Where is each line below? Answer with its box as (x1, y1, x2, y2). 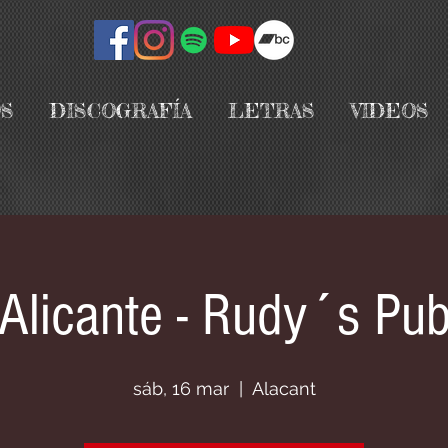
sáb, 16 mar (132, 378, 229, 399)
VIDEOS (351, 98, 429, 123)
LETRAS (228, 98, 315, 123)
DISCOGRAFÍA (50, 98, 192, 123)
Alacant (251, 378, 316, 399)
